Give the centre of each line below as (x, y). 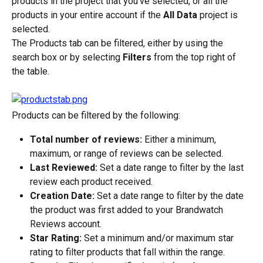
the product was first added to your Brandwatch (128, 210)
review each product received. (91, 181)
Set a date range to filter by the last (172, 167)
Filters (137, 57)
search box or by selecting (67, 57)
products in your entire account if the (87, 15)
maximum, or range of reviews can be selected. (127, 153)
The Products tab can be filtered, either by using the (119, 43)
